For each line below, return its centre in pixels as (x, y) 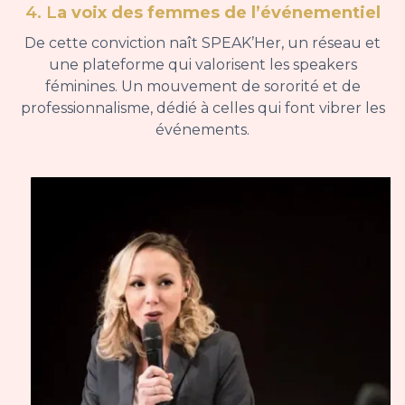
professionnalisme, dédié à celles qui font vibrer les (202, 108)
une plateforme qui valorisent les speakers (202, 65)
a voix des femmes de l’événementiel (218, 13)
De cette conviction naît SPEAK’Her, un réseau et (202, 43)
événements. (202, 130)
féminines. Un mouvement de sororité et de (202, 87)
